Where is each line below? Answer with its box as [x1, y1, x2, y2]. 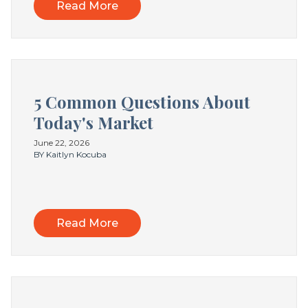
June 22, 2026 [34, 137, 89, 148]
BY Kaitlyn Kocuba [34, 148, 107, 159]
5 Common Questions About [34, 90, 250, 113]
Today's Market [34, 111, 153, 133]
